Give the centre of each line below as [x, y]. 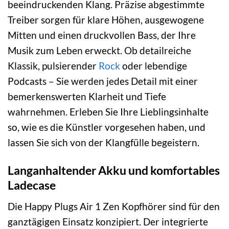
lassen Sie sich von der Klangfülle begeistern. [104, 143]
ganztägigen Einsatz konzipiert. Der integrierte [108, 221]
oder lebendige [154, 66]
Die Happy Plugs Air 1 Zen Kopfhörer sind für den [114, 206]
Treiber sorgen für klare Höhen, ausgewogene [106, 20]
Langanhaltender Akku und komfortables [114, 170]
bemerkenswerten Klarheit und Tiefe [87, 97]
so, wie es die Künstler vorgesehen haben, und [107, 127]
